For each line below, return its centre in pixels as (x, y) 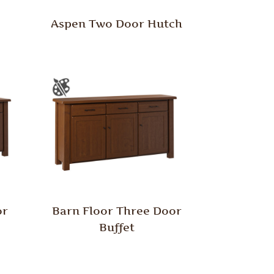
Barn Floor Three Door (117, 210)
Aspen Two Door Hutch (117, 24)
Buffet (117, 227)
